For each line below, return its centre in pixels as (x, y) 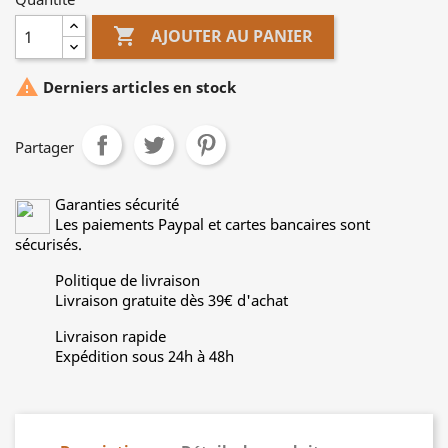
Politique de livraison (127, 279)
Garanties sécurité (117, 203)
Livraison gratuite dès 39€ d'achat (171, 299)
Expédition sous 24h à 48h (144, 355)
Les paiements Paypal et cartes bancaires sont (212, 223)
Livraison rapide (110, 335)
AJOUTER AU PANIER (232, 36)
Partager (44, 146)
